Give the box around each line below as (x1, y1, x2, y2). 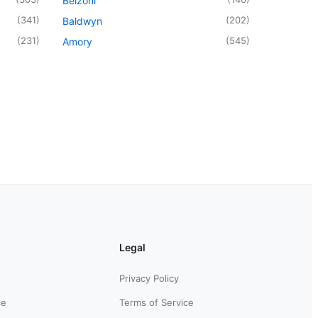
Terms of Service (119, 296, 194, 308)
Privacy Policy (119, 272, 179, 284)
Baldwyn (62, 14, 102, 27)
